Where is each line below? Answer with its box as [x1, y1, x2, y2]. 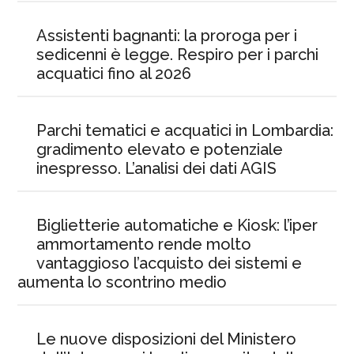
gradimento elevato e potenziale [36, 139, 284, 159]
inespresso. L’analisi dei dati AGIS [36, 158, 277, 178]
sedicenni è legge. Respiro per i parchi [36, 44, 319, 64]
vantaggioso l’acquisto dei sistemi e [36, 253, 303, 273]
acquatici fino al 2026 [36, 63, 192, 83]
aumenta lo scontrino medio [17, 272, 228, 292]
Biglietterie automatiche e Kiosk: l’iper [36, 215, 318, 235]
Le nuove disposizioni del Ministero [36, 329, 297, 348]
